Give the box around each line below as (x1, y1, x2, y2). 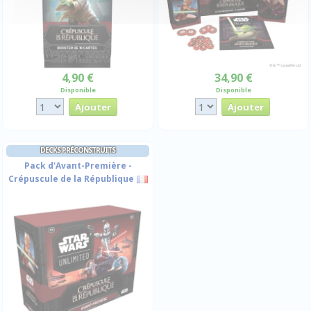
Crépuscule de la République (8, 172, 134, 185)
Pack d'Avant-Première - (24, 159, 132, 171)
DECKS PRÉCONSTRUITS (40, 144, 115, 155)
